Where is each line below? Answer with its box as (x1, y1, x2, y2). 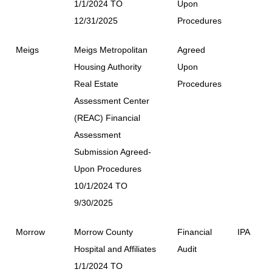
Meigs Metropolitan (74, 44, 148, 55)
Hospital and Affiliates (74, 243, 156, 254)
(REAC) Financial (74, 112, 140, 123)
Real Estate (74, 78, 118, 89)
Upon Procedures (74, 163, 141, 174)
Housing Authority (74, 61, 141, 72)
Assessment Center (74, 95, 149, 106)
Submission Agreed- (74, 146, 151, 157)
